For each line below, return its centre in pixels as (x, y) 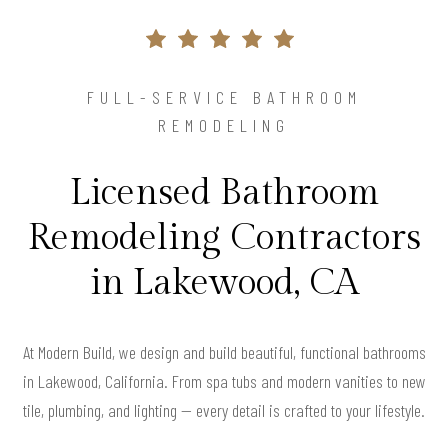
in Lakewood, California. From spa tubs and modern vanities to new (224, 380)
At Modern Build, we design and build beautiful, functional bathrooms (224, 351)
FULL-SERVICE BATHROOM (224, 96)
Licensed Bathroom (224, 192)
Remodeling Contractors (224, 237)
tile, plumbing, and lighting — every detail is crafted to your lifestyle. (224, 409)
